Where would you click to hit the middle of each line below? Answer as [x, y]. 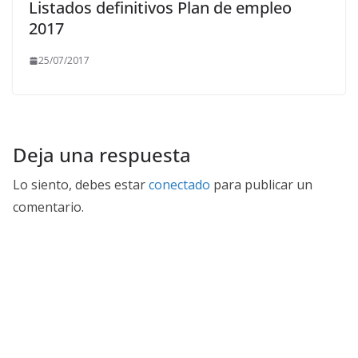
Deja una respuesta [102, 155]
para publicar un [261, 185]
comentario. [48, 207]
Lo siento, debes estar [81, 185]
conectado [179, 185]
